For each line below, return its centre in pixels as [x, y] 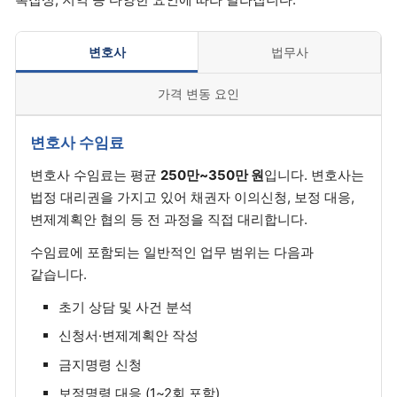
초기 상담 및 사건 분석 [126, 307]
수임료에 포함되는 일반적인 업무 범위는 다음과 [172, 252]
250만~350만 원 [212, 175]
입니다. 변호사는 [314, 175]
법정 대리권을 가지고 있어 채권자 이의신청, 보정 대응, [192, 197]
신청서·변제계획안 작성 [129, 336]
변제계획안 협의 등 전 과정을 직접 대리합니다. [169, 219]
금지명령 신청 [101, 364]
